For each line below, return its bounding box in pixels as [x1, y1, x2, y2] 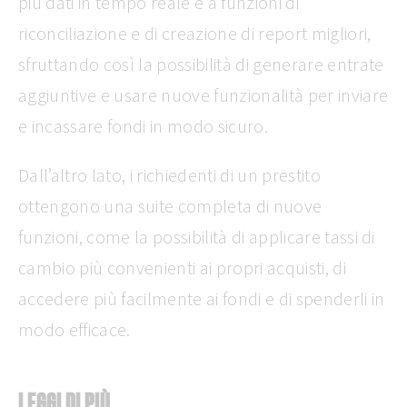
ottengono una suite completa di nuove [18, 194, 323, 217]
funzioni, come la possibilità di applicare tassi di [18, 224, 375, 248]
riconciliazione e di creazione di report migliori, [18, 21, 372, 45]
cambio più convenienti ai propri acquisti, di [18, 255, 346, 279]
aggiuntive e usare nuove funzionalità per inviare [18, 83, 389, 106]
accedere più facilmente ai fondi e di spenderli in [18, 286, 385, 310]
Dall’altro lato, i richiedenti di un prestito [18, 163, 321, 186]
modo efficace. [18, 317, 131, 341]
